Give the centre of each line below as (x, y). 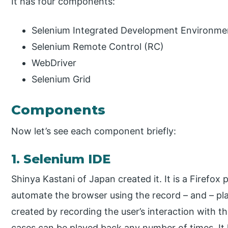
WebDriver (54, 63)
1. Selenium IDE (61, 159)
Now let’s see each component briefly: (94, 131)
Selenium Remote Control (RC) (98, 47)
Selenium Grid (61, 79)
